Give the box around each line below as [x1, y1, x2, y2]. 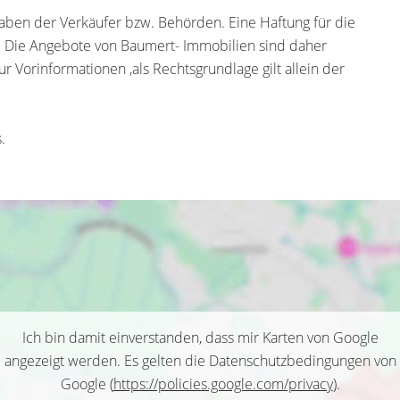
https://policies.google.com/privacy [112, 374, 333, 394]
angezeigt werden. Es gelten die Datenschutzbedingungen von [4, 351, 396, 371]
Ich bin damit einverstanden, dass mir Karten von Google [21, 328, 379, 347]
